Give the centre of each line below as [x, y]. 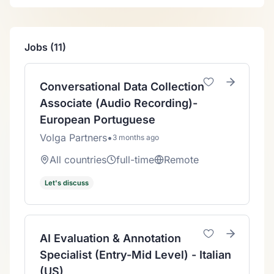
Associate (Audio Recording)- [119, 103]
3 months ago [136, 137]
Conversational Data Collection [122, 87]
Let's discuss [67, 183]
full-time [135, 160]
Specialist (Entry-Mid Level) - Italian [135, 254]
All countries [78, 160]
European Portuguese [98, 120]
